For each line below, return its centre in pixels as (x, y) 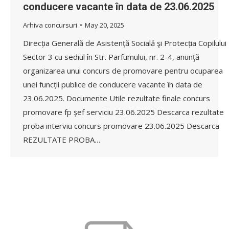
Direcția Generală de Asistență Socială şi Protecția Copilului (125, 43)
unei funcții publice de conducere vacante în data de (113, 84)
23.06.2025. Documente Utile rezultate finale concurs (117, 98)
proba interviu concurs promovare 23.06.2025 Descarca (121, 125)
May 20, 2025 (105, 25)
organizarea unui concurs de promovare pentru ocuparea (123, 70)
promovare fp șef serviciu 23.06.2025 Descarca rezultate (123, 112)
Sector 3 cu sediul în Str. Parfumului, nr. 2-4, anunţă (111, 56)
